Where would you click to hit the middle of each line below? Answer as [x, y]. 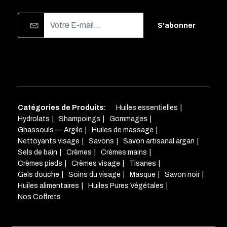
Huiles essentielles [147, 108]
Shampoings [80, 119]
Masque [143, 175]
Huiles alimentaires [48, 186]
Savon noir [182, 175]
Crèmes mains [124, 153]
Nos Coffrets [39, 197]
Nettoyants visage [49, 141]
